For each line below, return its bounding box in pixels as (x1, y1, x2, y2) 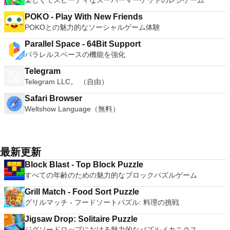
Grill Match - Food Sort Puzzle (25, 187, 139, 196)
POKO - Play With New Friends (25, 12, 143, 21)
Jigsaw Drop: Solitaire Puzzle (25, 215, 138, 223)
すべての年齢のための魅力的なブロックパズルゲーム (25, 171, 197, 179)
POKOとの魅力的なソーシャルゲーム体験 (25, 23, 160, 31)
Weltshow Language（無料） (25, 105, 120, 113)
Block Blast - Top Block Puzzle (25, 160, 143, 169)
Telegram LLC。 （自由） (25, 78, 108, 86)
